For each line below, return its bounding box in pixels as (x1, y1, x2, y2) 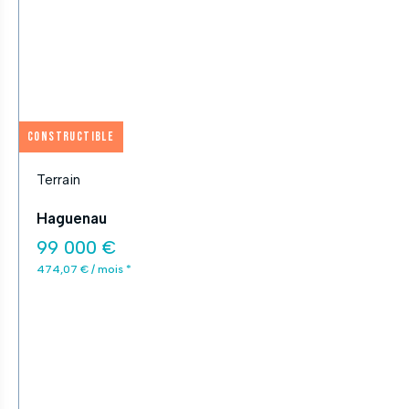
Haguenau (37, 209, 107, 227)
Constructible (27, 129, 115, 144)
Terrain (37, 172, 80, 188)
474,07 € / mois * (37, 263, 131, 276)
